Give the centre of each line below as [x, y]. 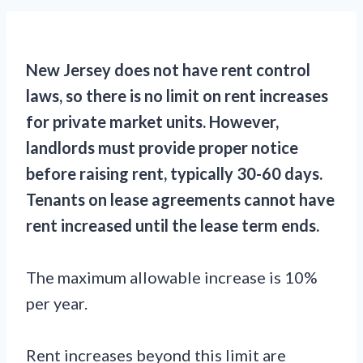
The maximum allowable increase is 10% [172, 277]
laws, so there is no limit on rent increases [177, 96]
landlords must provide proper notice [162, 147]
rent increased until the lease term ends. [173, 225]
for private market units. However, [152, 122]
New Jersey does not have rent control [168, 70]
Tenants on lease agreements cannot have [180, 199]
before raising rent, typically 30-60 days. [174, 173]
